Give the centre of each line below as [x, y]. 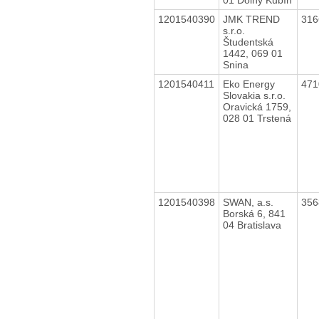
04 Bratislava [252, 225]
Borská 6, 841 [254, 213]
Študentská [248, 42]
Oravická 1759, [257, 106]
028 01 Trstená [257, 118]
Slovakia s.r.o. [254, 95]
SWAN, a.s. [248, 202]
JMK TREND [251, 19]
